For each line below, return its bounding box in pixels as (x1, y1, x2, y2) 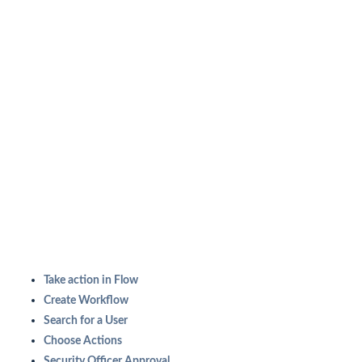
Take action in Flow (43, 275, 138, 287)
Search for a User (43, 315, 128, 327)
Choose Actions (43, 335, 122, 347)
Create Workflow (43, 295, 128, 307)
